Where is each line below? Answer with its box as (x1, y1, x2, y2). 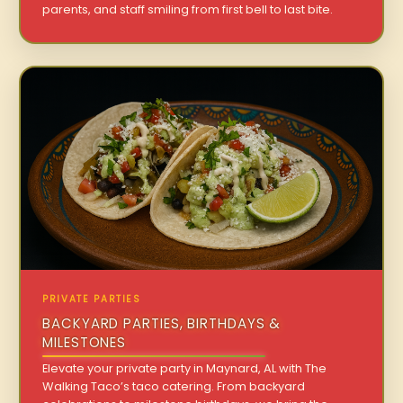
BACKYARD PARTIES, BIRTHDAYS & (42, 314, 282, 334)
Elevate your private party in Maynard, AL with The (42, 361, 327, 377)
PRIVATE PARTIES (42, 292, 141, 307)
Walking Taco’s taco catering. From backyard (42, 379, 306, 395)
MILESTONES (42, 333, 127, 353)
